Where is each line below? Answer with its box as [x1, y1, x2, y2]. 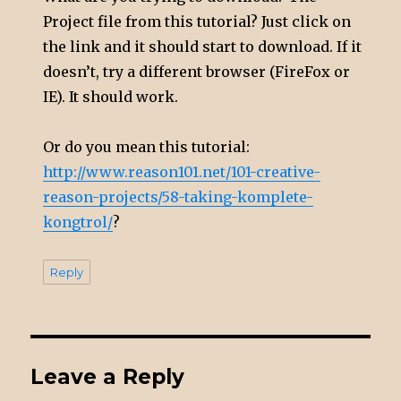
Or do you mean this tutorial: [43, 137, 251, 156]
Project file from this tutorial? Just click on [43, 12, 352, 30]
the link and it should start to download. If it [43, 37, 363, 55]
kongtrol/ [43, 212, 114, 231]
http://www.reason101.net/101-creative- [43, 162, 321, 181]
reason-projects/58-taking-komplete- [43, 187, 314, 206]
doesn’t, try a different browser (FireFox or [43, 62, 351, 81]
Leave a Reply [30, 363, 185, 389]
